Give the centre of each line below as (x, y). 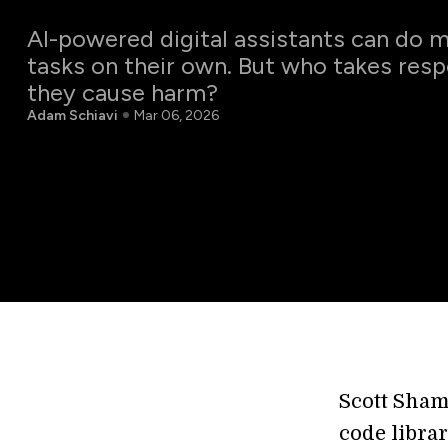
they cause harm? (122, 92)
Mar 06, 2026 (176, 115)
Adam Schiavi (72, 115)
